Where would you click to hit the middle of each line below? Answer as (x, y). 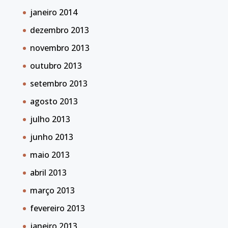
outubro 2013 (56, 66)
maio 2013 (50, 155)
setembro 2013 (59, 84)
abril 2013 (48, 173)
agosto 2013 (54, 102)
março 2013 (52, 191)
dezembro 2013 (59, 30)
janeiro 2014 (53, 12)
